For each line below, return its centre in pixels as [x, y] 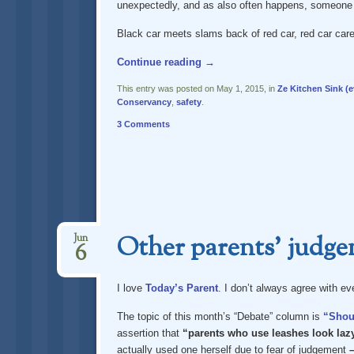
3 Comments [143, 124]
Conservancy [144, 102]
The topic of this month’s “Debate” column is [220, 316]
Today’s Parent [181, 288]
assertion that [148, 333]
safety [188, 102]
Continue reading [160, 62]
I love [131, 288]
